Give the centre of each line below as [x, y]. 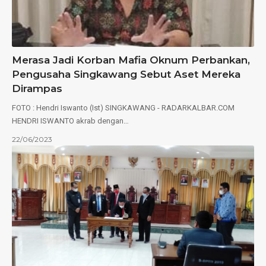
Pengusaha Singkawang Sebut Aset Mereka [126, 74]
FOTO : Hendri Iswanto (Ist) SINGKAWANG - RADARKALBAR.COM [123, 107]
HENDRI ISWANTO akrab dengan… [70, 121]
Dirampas [37, 88]
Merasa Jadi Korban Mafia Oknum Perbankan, [131, 60]
